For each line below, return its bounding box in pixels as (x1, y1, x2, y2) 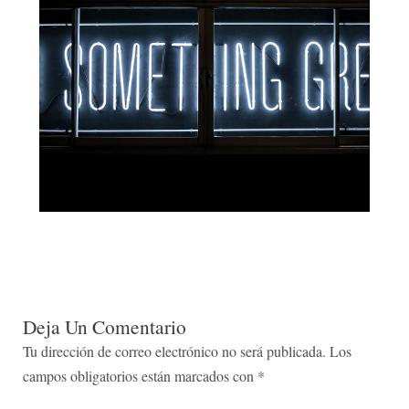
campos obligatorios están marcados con (22, 365, 257, 385)
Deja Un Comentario (22, 312, 186, 340)
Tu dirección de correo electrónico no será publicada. (22, 341, 326, 361)
